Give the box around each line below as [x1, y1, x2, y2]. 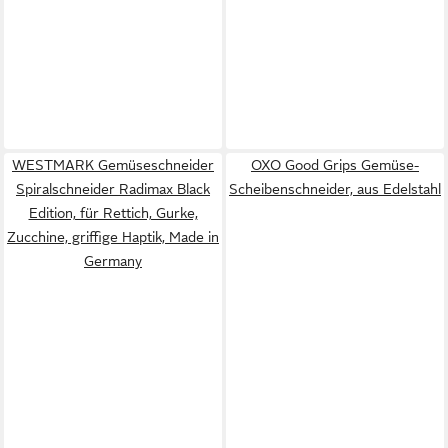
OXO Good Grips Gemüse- [251, 157, 419, 173]
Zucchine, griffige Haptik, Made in [7, 229, 219, 245]
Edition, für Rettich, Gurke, [28, 205, 198, 221]
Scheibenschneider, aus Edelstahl [229, 181, 441, 197]
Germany [84, 253, 142, 269]
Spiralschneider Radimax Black [16, 181, 210, 197]
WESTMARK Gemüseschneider [12, 157, 214, 173]
